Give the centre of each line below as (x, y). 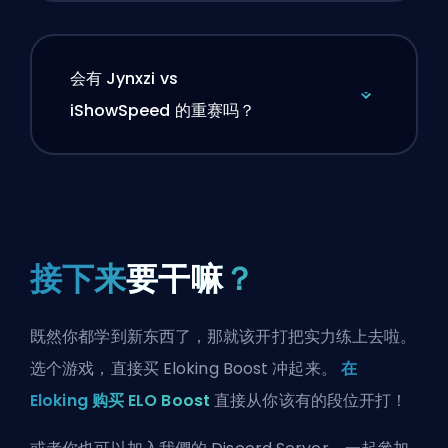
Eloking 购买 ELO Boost (120, 400)
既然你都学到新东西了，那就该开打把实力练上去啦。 (223, 336)
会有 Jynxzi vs (123, 79)
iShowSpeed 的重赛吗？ (162, 111)
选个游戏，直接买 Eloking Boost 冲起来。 (185, 368)
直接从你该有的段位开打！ (309, 400)
